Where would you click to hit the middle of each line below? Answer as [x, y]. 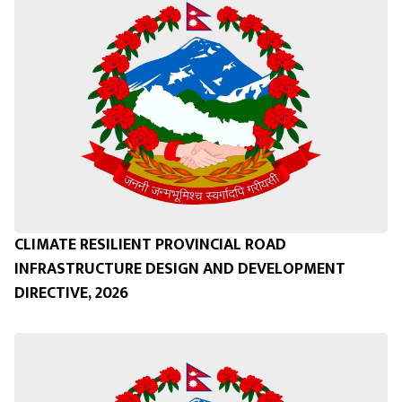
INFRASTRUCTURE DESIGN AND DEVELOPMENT [180, 270]
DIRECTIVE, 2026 [71, 294]
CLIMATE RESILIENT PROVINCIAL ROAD [150, 245]
